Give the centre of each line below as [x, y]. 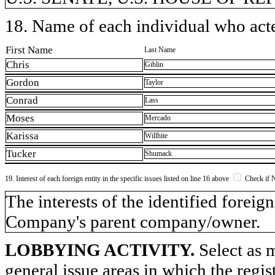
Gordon [23, 83]
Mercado [158, 118]
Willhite [156, 136]
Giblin [154, 65]
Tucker [21, 154]
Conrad [22, 101]
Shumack [158, 154]
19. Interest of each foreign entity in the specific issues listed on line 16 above [118, 178]
